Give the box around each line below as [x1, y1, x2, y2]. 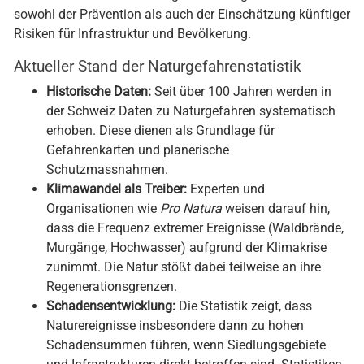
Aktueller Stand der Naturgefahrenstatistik [14, 59, 301, 78]
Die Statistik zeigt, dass [175, 301, 312, 316]
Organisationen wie [46, 203, 160, 219]
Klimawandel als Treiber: [46, 184, 187, 199]
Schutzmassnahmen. [46, 164, 168, 180]
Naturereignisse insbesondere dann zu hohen [46, 320, 304, 336]
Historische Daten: [46, 86, 151, 102]
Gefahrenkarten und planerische [46, 145, 229, 160]
